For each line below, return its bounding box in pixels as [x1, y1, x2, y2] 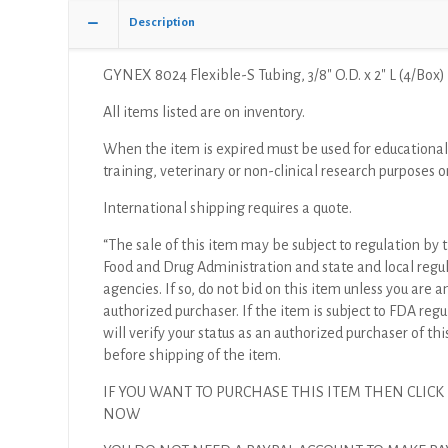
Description [129, 16, 195, 29]
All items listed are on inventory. [103, 104, 306, 120]
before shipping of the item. [103, 347, 282, 363]
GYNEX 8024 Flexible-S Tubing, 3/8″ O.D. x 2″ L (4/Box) [103, 67, 446, 83]
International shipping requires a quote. [103, 200, 353, 216]
